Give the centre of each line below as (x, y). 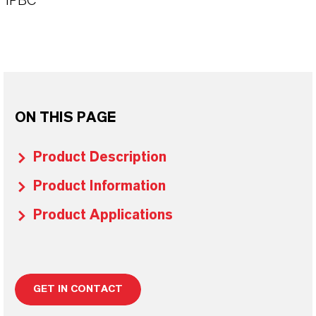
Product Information (99, 186)
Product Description (100, 157)
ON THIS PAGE (65, 118)
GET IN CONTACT (78, 289)
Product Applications (103, 215)
